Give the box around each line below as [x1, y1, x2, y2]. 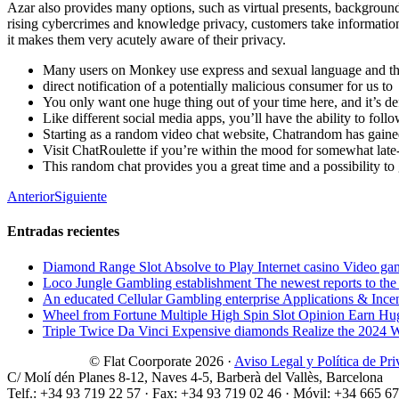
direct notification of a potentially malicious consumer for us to [43, 78, 393, 94]
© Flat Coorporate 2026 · [7, 353, 234, 369]
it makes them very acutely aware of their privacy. [7, 32, 286, 48]
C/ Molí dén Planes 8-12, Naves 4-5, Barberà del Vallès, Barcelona [7, 369, 383, 385]
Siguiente [54, 189, 107, 205]
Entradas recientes [7, 224, 119, 240]
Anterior [7, 189, 54, 205]
